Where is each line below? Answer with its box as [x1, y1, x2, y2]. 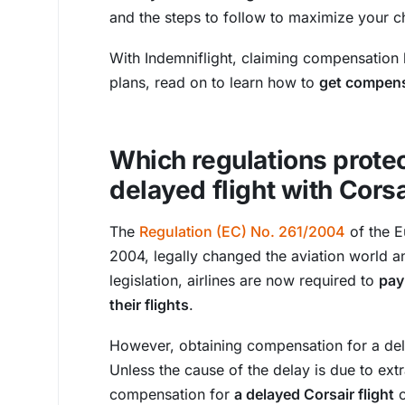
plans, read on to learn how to [109, 73, 319, 91]
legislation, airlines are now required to [109, 271, 379, 289]
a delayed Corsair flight [234, 385, 394, 403]
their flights [109, 296, 189, 314]
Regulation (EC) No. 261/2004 [139, 222, 345, 240]
